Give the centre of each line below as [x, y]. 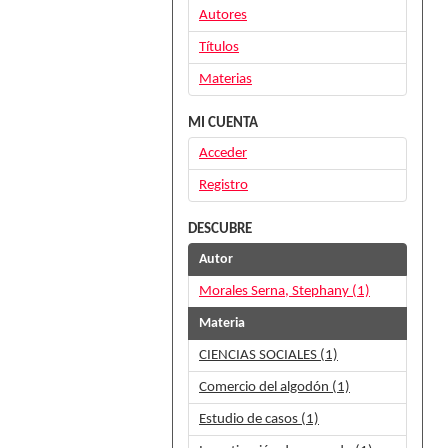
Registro [223, 185]
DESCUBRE [220, 229]
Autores [223, 15]
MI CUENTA [223, 123]
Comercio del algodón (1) [274, 387]
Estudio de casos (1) [259, 419]
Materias [225, 79]
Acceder [223, 153]
